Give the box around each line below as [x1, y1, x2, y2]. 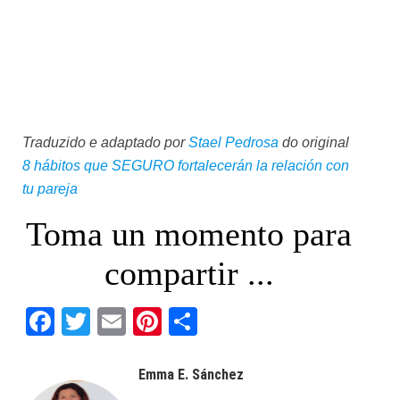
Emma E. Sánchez [138, 371, 244, 388]
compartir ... [104, 260, 274, 297]
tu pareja [22, 187, 78, 202]
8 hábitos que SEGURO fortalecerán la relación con [22, 163, 349, 179]
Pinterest [162, 311, 275, 343]
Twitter [90, 311, 175, 343]
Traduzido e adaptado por [22, 140, 188, 155]
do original [279, 140, 349, 155]
